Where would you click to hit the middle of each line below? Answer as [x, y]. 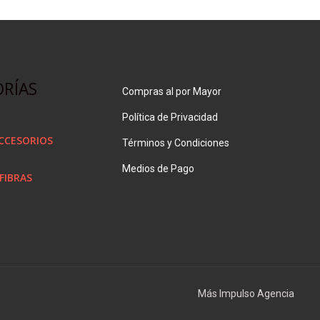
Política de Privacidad [170, 117]
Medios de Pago [159, 169]
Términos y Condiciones [176, 143]
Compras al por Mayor [172, 92]
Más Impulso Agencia [246, 293]
